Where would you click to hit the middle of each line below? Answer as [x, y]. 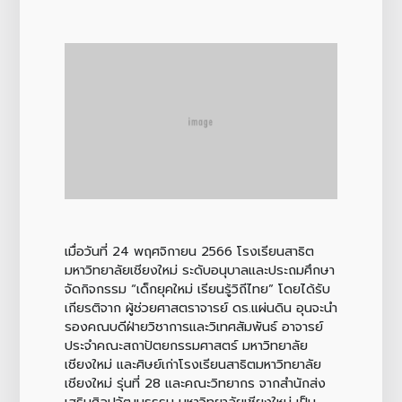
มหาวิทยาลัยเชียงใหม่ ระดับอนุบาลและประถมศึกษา [199, 270]
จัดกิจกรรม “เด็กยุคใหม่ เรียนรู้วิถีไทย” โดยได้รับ [197, 288]
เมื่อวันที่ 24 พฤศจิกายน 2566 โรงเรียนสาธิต [189, 251]
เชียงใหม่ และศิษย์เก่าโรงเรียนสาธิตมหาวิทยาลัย [192, 364]
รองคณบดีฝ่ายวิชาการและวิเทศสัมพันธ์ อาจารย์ [193, 326]
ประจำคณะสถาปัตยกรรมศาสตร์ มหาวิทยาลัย [186, 345]
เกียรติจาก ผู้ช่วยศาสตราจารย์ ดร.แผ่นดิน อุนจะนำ [201, 307]
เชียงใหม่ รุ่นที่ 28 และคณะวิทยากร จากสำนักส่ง [195, 383]
